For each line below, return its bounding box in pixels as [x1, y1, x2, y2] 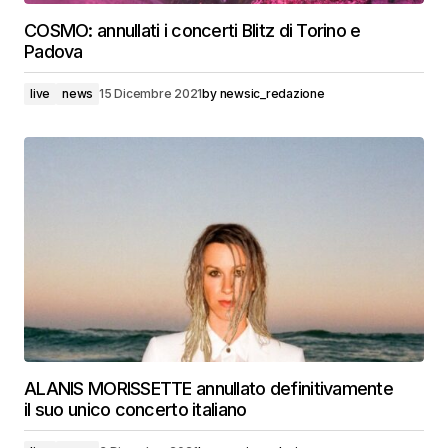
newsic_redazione [219, 86, 325, 101]
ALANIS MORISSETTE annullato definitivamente [24, 378, 394, 399]
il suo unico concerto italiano [24, 399, 247, 420]
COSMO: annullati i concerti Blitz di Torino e [24, 20, 361, 41]
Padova [24, 41, 83, 62]
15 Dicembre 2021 [99, 86, 203, 101]
